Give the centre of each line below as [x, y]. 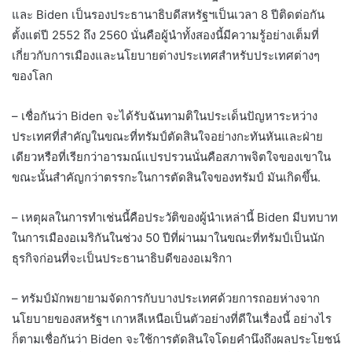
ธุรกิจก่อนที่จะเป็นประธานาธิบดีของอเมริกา [122, 258]
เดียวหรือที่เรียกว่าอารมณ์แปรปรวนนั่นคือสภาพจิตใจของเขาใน [171, 156]
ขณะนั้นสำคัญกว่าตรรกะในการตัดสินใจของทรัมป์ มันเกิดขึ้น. [166, 177]
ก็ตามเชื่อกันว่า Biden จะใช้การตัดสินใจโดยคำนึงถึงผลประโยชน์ [176, 339]
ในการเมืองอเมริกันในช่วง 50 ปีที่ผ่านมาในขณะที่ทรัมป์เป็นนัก [168, 237]
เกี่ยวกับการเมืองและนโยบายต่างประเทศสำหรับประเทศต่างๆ [166, 55]
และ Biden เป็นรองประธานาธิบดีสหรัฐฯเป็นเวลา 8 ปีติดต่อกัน [168, 14]
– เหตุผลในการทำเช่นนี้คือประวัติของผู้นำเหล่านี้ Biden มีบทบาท [175, 217]
